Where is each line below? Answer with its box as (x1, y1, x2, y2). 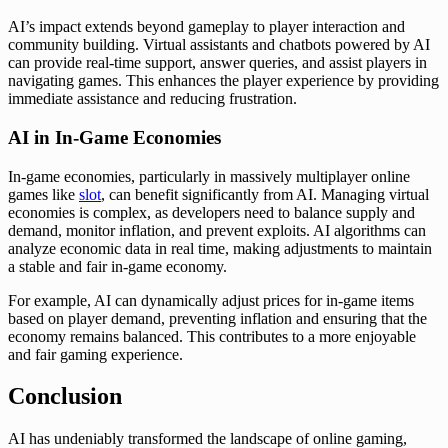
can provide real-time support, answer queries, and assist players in (8, 54, 427, 72)
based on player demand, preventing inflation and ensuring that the (8, 309, 427, 327)
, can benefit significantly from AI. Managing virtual (101, 185, 429, 203)
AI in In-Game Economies (8, 126, 221, 148)
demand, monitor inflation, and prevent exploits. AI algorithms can (8, 221, 426, 239)
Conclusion (8, 383, 122, 410)
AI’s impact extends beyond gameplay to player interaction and (8, 18, 405, 36)
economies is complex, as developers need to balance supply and (8, 203, 415, 221)
